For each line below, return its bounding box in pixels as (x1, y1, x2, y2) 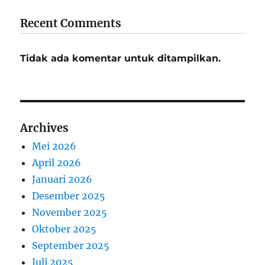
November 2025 (32, 206, 108, 218)
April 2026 (32, 156, 82, 169)
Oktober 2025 (32, 222, 97, 235)
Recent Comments (20, 16, 122, 30)
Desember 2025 (32, 189, 106, 202)
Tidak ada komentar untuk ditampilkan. (20, 52, 221, 64)
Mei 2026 (32, 140, 77, 152)
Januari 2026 (32, 173, 93, 185)
